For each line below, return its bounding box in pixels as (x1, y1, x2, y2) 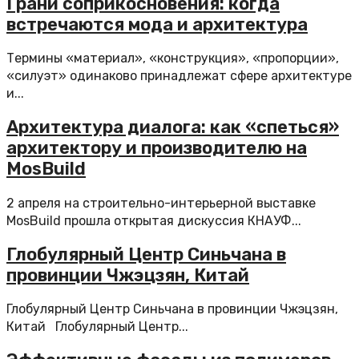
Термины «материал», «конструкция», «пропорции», (6, 50, 339, 66)
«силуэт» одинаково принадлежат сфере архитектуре (6, 68, 352, 83)
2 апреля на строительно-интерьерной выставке (6, 195, 316, 211)
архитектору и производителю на (6, 137, 307, 159)
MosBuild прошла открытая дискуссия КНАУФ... (6, 212, 301, 228)
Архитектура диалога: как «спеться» (6, 116, 339, 139)
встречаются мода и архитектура (6, 13, 308, 35)
